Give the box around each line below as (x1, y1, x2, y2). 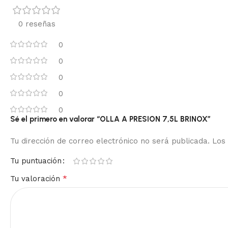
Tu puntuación (10, 156, 62, 166)
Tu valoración (10, 174, 63, 184)
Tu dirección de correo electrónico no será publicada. (10, 136, 210, 146)
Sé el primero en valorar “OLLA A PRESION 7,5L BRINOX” (10, 115, 211, 124)
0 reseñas (18, 19, 55, 29)
